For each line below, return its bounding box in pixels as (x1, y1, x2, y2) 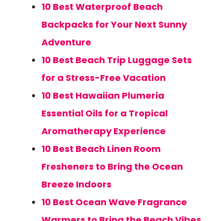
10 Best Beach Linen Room (41, 143, 161, 155)
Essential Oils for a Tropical (41, 107, 168, 119)
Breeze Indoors (41, 178, 111, 190)
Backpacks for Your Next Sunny (41, 18, 187, 31)
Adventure (41, 36, 91, 48)
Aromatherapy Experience (41, 125, 166, 137)
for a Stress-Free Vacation (41, 72, 166, 84)
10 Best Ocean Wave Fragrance (41, 196, 187, 208)
